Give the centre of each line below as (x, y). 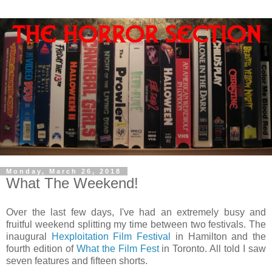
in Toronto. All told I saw (212, 248)
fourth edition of (41, 248)
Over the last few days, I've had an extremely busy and (136, 212)
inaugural (29, 236)
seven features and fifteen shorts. (78, 260)
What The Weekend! (72, 183)
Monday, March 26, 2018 (64, 172)
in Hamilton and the (219, 236)
